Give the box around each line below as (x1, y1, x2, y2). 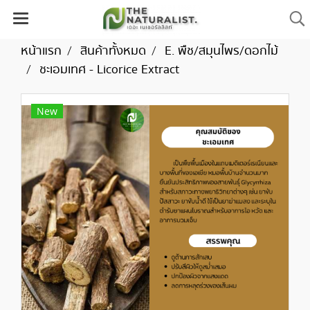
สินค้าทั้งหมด (80, 42, 146, 60)
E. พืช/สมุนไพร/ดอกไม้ (165, 42, 278, 60)
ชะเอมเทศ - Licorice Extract (39, 61, 179, 79)
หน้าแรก (21, 42, 62, 60)
